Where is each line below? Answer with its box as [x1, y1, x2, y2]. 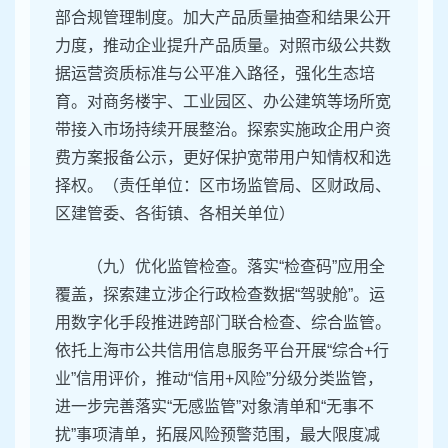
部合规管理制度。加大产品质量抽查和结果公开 [55, 9, 391, 27]
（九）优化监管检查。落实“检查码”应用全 [87, 258, 385, 276]
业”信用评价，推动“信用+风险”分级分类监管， [55, 370, 383, 388]
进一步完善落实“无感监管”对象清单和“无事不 [55, 398, 374, 416]
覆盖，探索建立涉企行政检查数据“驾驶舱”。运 [55, 286, 385, 304]
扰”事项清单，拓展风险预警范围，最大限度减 [55, 426, 380, 444]
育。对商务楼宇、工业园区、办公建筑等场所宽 [55, 93, 391, 111]
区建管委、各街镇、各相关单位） [55, 205, 295, 223]
